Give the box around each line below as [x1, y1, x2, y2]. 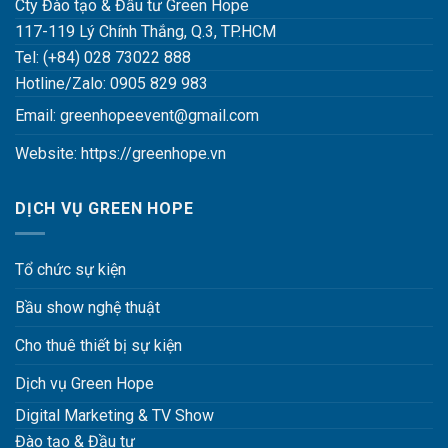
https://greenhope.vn [81, 143, 226, 163]
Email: [15, 105, 60, 125]
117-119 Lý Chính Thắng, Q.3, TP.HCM [15, 21, 276, 41]
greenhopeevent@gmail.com [60, 105, 259, 125]
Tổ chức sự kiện [15, 259, 126, 279]
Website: [15, 143, 81, 163]
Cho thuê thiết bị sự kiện [15, 335, 182, 355]
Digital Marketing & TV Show [15, 405, 214, 425]
